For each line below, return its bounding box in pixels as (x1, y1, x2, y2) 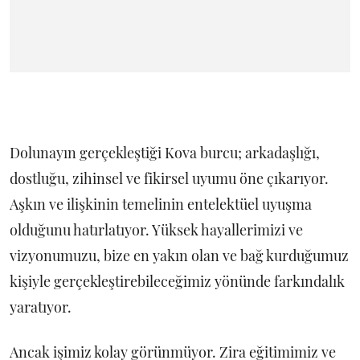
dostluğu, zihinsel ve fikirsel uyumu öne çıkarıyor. (10, 169, 329, 188)
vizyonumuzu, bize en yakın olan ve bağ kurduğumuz (10, 246, 349, 265)
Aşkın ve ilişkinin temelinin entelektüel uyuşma (10, 194, 312, 214)
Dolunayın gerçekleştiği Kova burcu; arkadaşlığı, (10, 143, 320, 162)
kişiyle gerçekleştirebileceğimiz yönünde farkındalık (10, 272, 345, 291)
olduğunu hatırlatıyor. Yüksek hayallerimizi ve (10, 220, 303, 239)
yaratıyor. (10, 297, 72, 317)
